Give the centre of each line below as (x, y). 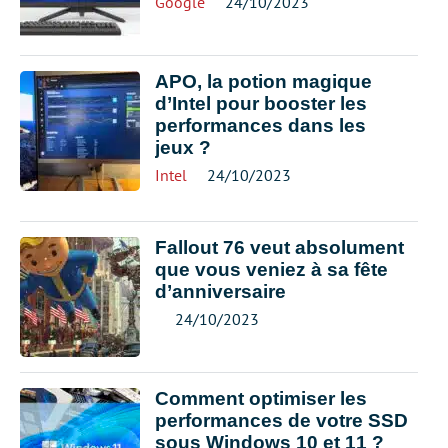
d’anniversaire (220, 291)
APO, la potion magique (263, 81)
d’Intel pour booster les (261, 103)
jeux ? (183, 147)
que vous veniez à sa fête (271, 269)
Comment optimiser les (261, 398)
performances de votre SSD (281, 420)
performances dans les (260, 125)
